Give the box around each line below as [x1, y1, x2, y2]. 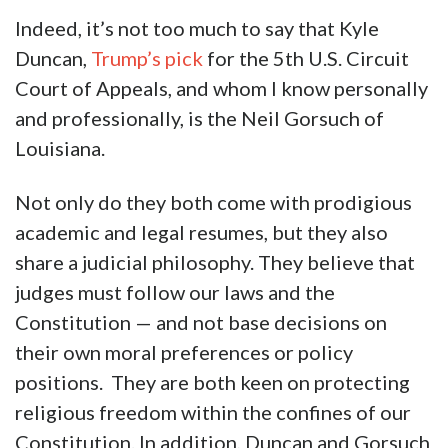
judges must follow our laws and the [15, 280, 335, 305]
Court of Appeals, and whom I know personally [15, 76, 428, 101]
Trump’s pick [91, 46, 203, 71]
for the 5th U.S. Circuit [203, 46, 409, 71]
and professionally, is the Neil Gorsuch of [15, 106, 384, 131]
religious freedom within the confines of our [15, 400, 411, 425]
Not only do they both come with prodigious [15, 190, 412, 215]
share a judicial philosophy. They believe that [15, 250, 415, 275]
